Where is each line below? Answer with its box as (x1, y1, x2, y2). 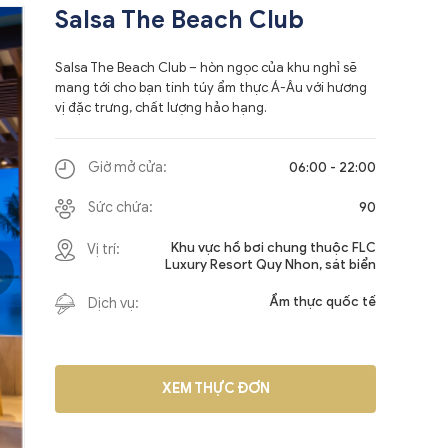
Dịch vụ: (85, 294, 140, 312)
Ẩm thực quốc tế (269, 292, 376, 310)
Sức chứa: (85, 199, 154, 217)
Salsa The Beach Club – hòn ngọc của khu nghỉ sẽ (55, 58, 358, 76)
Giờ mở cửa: (85, 159, 168, 177)
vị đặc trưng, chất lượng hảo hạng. (55, 98, 268, 116)
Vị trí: (85, 240, 121, 258)
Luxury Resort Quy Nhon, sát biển (164, 255, 376, 273)
